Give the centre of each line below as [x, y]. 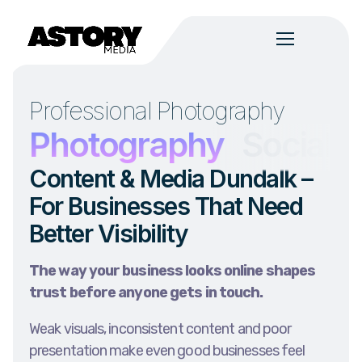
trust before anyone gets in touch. [146, 293]
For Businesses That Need [166, 206]
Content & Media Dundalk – [171, 179]
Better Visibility [109, 234]
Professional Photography [156, 111]
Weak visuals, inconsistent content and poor [160, 329]
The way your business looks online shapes [173, 271]
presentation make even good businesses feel [167, 351]
